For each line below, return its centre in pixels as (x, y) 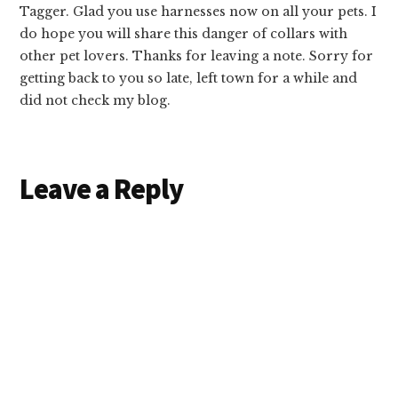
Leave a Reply (102, 189)
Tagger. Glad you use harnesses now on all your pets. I (199, 11)
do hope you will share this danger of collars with (184, 33)
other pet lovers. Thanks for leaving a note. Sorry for (197, 56)
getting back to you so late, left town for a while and (189, 78)
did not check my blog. (96, 100)
